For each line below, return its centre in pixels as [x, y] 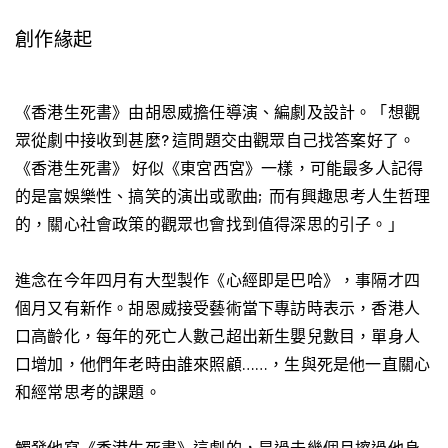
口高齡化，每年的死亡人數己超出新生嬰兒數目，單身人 [218, 336]
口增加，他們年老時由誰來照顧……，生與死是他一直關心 [223, 364]
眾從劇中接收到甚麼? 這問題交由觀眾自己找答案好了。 [215, 140]
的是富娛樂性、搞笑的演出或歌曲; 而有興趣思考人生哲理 [223, 196]
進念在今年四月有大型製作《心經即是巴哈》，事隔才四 [218, 280]
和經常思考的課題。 [88, 392]
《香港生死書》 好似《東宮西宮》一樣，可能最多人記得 [219, 168]
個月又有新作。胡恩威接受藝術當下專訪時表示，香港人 [218, 308]
